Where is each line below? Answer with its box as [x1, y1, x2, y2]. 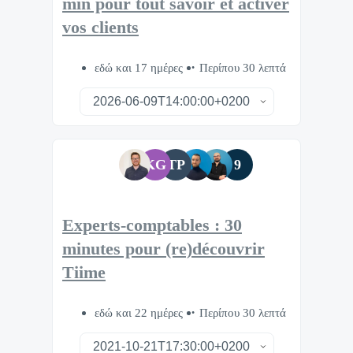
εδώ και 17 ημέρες [94, 60, 186, 74]
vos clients [62, 18, 139, 38]
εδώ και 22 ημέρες [94, 306, 186, 320]
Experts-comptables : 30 [62, 216, 242, 236]
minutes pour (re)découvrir [62, 240, 265, 259]
